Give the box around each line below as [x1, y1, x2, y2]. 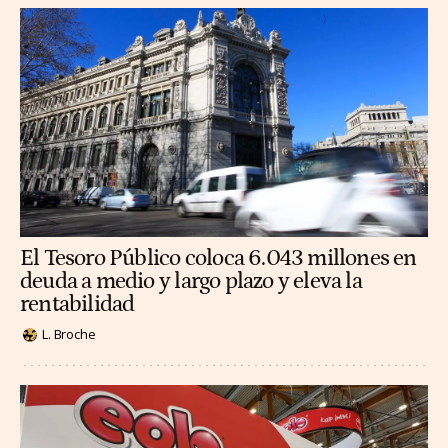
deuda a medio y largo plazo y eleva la [20, 269, 362, 295]
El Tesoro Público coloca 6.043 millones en [20, 246, 417, 272]
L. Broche [42, 325, 96, 344]
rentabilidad [20, 292, 135, 318]
